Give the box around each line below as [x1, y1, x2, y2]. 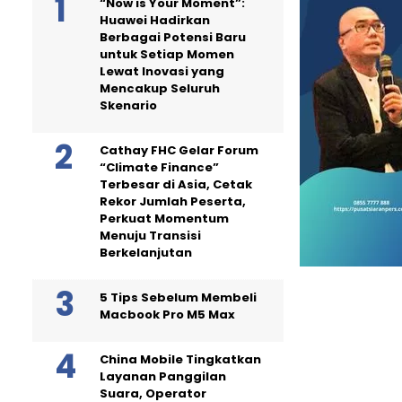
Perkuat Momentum [100, 209, 229, 227]
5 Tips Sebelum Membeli [100, 288, 257, 306]
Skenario [100, 96, 157, 114]
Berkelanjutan [100, 243, 192, 261]
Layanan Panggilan [100, 367, 226, 385]
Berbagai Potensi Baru [100, 28, 246, 46]
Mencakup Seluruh [100, 79, 220, 97]
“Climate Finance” [100, 158, 219, 176]
